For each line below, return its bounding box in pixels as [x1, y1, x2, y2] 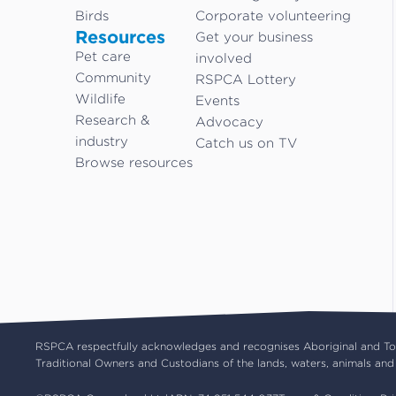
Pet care [75, 49, 131, 63]
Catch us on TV [194, 136, 297, 149]
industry [75, 134, 128, 148]
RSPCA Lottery [194, 72, 296, 86]
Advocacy [194, 115, 263, 128]
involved [194, 51, 252, 65]
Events [194, 94, 240, 107]
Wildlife [75, 92, 126, 105]
